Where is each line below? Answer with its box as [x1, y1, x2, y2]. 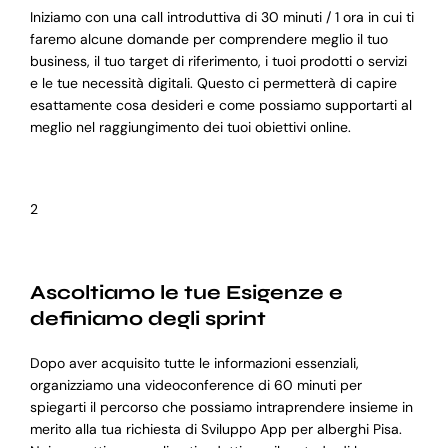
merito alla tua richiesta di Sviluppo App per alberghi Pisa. [29, 420, 402, 439]
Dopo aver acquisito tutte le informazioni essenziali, [29, 354, 359, 373]
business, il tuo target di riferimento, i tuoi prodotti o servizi [29, 52, 407, 71]
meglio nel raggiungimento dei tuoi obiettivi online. [29, 118, 351, 137]
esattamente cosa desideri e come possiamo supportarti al [29, 96, 412, 115]
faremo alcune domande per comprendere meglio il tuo [29, 30, 388, 49]
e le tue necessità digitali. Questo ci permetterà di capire [29, 74, 397, 93]
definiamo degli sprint [29, 306, 266, 332]
